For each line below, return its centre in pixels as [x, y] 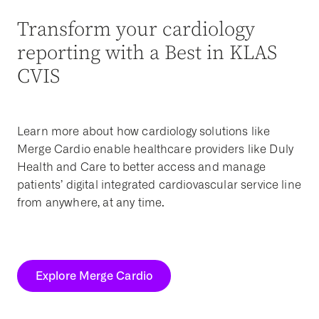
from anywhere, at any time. [91, 203]
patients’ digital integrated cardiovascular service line [159, 185]
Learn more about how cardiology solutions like [144, 131]
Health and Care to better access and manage [141, 167]
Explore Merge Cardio [94, 276]
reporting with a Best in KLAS [147, 53]
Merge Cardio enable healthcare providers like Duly [156, 149]
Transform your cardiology [136, 30]
